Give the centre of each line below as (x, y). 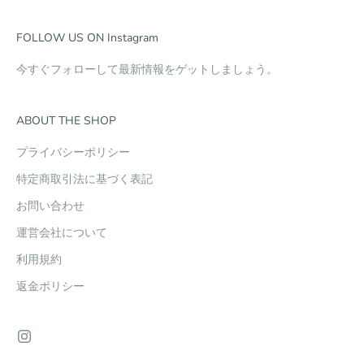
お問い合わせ (50, 206)
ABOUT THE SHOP (66, 121)
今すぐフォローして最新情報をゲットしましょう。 (147, 70)
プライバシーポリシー (73, 153)
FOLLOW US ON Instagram (87, 38)
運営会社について (62, 233)
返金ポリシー (50, 287)
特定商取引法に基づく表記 (84, 180)
